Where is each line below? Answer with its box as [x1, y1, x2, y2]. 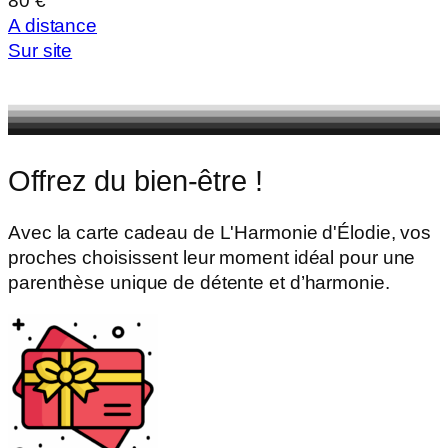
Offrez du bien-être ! [8, 164, 263, 197]
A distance [8, 15, 97, 37]
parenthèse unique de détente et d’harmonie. [8, 272, 390, 294]
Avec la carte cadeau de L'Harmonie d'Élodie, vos [8, 222, 432, 244]
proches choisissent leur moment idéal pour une [8, 247, 416, 269]
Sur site [8, 40, 73, 62]
